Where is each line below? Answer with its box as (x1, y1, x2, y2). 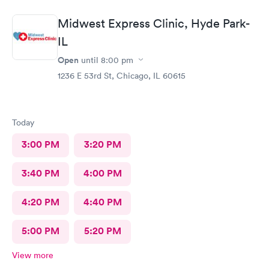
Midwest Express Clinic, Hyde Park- (58, 16, 249, 31)
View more (12, 249, 53, 261)
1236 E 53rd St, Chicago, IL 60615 (58, 70, 186, 81)
